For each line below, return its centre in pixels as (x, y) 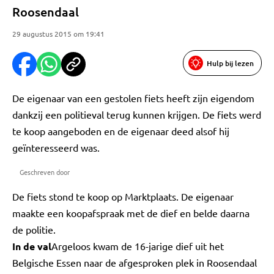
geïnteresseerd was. (56, 147)
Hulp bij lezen (230, 63)
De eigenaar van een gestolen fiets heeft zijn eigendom (133, 98)
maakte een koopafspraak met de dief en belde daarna (131, 213)
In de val (32, 246)
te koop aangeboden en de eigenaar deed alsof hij (121, 131)
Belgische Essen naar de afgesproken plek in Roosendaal (135, 262)
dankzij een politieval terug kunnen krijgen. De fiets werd (137, 114)
